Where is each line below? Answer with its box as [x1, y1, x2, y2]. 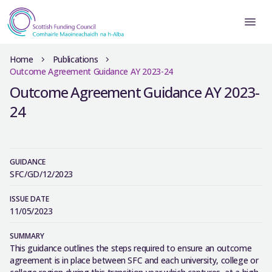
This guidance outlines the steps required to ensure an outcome [10, 242, 252, 254]
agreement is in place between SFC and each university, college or [10, 254, 259, 266]
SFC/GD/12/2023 [10, 168, 73, 180]
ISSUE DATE [10, 194, 49, 204]
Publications [52, 53, 98, 65]
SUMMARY [10, 231, 44, 241]
